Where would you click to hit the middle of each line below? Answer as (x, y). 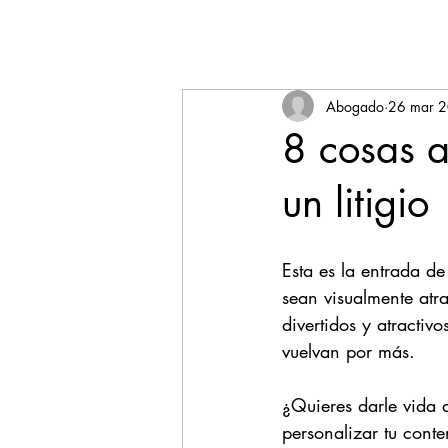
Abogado (355, 106)
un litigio (355, 203)
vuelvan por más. (351, 351)
